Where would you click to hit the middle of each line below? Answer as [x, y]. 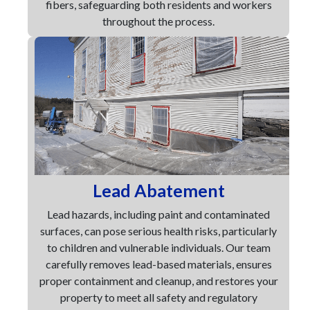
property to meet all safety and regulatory [158, 297]
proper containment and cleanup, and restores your [158, 281]
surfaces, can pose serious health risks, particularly [158, 231]
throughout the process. [158, 21]
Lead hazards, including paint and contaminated [158, 214]
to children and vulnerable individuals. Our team [158, 247]
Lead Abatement [158, 190]
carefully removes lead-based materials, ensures [158, 264]
